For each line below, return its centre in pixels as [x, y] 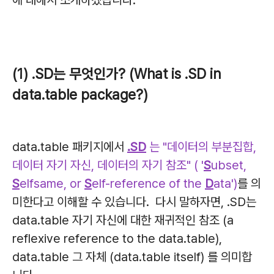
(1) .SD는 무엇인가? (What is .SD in [117, 74]
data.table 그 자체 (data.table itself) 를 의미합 [132, 257]
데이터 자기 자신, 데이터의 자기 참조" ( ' [108, 165]
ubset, [229, 165]
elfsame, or [52, 183]
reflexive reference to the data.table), [117, 239]
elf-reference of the [148, 183]
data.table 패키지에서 [70, 147]
